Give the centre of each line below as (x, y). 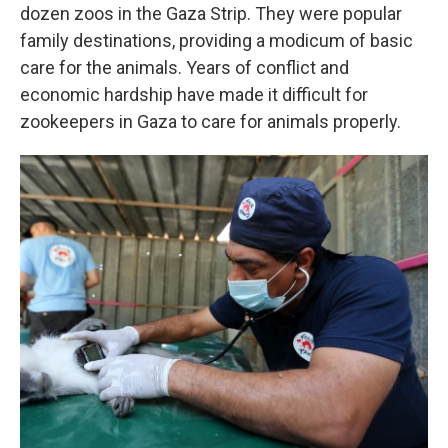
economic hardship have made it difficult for (194, 94)
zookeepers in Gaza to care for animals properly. (210, 121)
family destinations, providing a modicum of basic (216, 40)
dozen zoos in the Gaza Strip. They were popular (211, 13)
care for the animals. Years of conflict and (184, 67)
